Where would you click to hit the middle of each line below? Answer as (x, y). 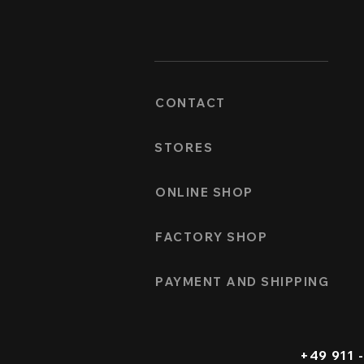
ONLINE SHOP (204, 193)
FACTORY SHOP (211, 237)
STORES (184, 148)
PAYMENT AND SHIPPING (242, 282)
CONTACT (191, 103)
